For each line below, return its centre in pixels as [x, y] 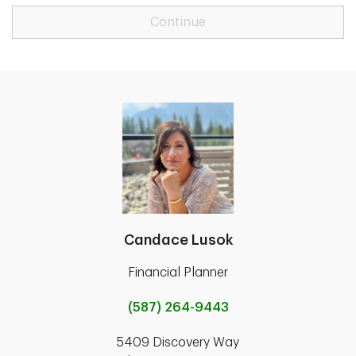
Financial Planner [178, 273]
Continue [178, 22]
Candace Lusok [178, 240]
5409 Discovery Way [178, 342]
